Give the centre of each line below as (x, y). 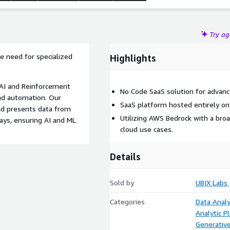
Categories (127, 202)
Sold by (122, 183)
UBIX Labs (211, 183)
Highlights (133, 58)
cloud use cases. (147, 129)
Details (125, 157)
